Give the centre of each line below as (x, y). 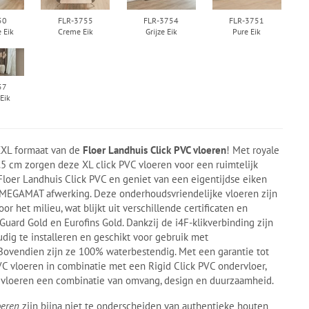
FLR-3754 (161, 20)
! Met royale (253, 150)
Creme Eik (75, 31)
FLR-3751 (247, 20)
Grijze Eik (161, 31)
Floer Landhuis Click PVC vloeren (155, 150)
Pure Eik (247, 31)
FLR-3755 (75, 20)
